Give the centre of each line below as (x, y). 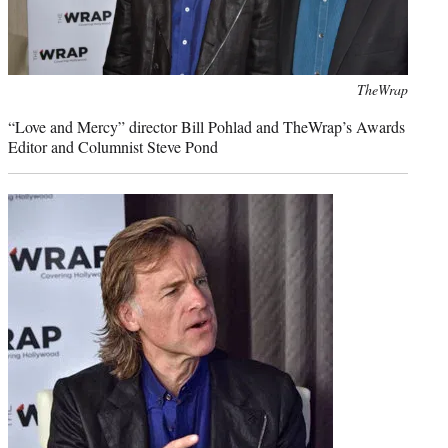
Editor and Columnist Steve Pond (113, 147)
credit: (25, 111)
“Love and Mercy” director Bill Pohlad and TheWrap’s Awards (206, 127)
